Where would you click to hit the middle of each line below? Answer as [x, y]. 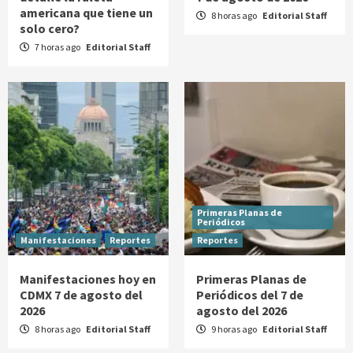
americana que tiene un [86, 13]
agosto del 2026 [242, 311]
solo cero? [50, 29]
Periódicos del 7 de [250, 295]
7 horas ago [58, 47]
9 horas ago [234, 329]
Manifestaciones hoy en [88, 279]
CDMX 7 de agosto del [81, 295]
